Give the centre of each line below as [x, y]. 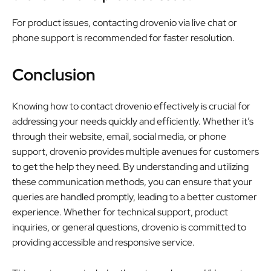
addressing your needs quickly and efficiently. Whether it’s [133, 121]
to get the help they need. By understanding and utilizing [130, 166]
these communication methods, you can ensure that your [132, 181]
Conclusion [54, 74]
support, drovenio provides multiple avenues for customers [135, 151]
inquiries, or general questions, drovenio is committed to [129, 227]
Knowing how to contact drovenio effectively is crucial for [131, 106]
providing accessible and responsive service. [103, 242]
